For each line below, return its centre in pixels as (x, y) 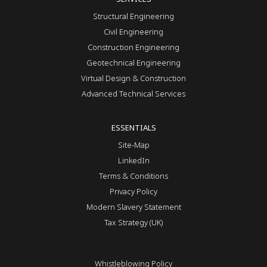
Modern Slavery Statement (133, 207)
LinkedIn (133, 160)
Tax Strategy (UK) (133, 222)
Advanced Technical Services (133, 94)
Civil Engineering (133, 32)
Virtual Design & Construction (133, 78)
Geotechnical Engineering (133, 63)
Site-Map (133, 145)
